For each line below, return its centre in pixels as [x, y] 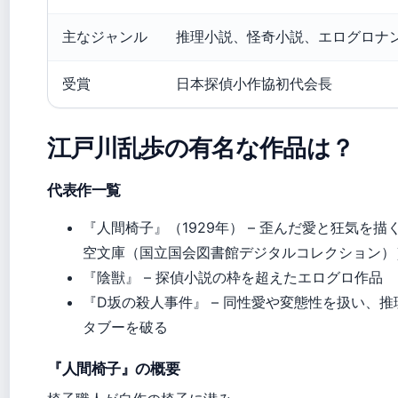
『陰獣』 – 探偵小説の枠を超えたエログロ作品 [233, 277]
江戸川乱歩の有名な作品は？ [201, 147]
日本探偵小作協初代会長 [254, 84]
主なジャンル [105, 37]
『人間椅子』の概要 [114, 369]
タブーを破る [125, 327]
